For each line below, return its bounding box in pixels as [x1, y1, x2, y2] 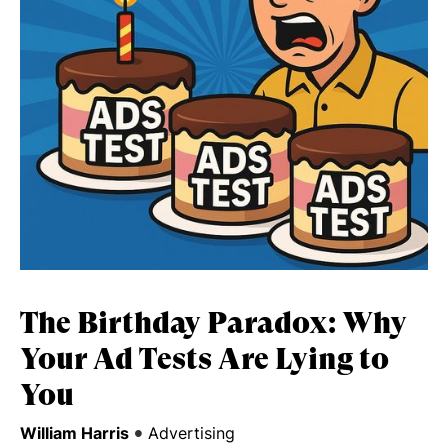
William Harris [20, 423, 129, 443]
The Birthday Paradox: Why [20, 305, 407, 340]
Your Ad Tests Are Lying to [20, 341, 389, 376]
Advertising [148, 423, 235, 443]
